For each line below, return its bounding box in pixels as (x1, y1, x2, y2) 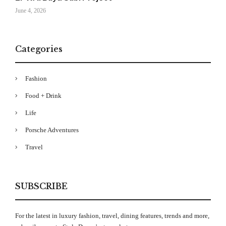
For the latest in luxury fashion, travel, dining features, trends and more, (15, 212, 209, 220)
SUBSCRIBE (15, 181, 68, 192)
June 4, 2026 (15, 7, 46, 15)
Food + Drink (25, 92, 62, 100)
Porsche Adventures (25, 126, 79, 134)
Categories (15, 44, 63, 54)
